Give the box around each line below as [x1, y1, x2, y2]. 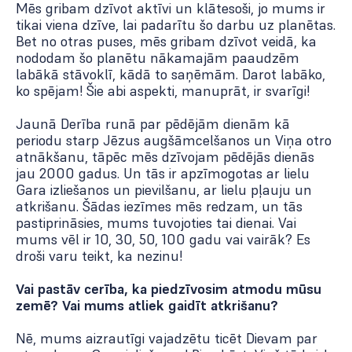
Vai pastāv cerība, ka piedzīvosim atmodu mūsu [16, 280, 321, 299]
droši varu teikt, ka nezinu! [16, 247, 182, 266]
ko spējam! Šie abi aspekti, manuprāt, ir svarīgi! [16, 82, 310, 101]
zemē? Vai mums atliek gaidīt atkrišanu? [16, 296, 278, 315]
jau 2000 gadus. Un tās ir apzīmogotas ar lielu [16, 164, 310, 183]
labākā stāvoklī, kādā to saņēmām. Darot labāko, [16, 65, 325, 84]
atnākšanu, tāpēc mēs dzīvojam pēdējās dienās [16, 148, 314, 167]
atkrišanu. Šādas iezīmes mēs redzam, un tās [16, 197, 302, 216]
